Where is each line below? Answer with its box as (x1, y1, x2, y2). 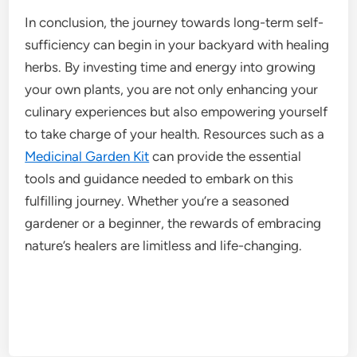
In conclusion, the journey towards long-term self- (25, 14, 324, 30)
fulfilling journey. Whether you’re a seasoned (25, 192, 290, 209)
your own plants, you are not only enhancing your (25, 80, 319, 97)
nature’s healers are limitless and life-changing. (25, 237, 303, 253)
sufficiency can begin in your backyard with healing (25, 36, 330, 53)
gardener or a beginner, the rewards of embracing (25, 214, 322, 231)
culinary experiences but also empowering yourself (25, 103, 328, 120)
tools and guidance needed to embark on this (25, 170, 294, 186)
